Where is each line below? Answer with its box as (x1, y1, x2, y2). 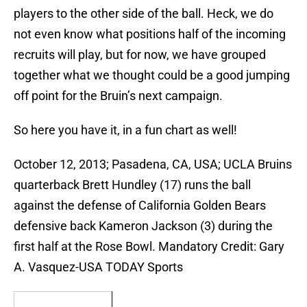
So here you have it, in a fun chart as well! (14, 123, 237, 138)
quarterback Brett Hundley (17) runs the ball (14, 177, 251, 193)
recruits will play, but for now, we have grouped (14, 47, 266, 62)
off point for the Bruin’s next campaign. (14, 88, 223, 103)
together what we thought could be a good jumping (14, 68, 290, 83)
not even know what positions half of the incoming (14, 27, 286, 42)
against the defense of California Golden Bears (14, 198, 266, 213)
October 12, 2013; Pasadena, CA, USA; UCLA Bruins (14, 157, 292, 172)
